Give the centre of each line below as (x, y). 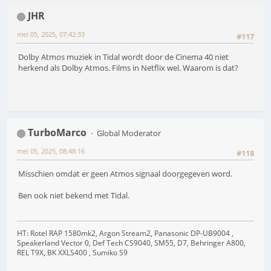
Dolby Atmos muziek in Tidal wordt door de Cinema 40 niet (123, 57)
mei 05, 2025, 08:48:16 (51, 151)
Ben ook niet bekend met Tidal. (74, 196)
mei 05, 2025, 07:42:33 (51, 34)
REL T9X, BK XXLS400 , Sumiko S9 (72, 252)
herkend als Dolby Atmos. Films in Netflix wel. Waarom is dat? (128, 68)
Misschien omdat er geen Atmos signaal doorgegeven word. (125, 174)
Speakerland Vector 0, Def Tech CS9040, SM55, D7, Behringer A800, (131, 243)
